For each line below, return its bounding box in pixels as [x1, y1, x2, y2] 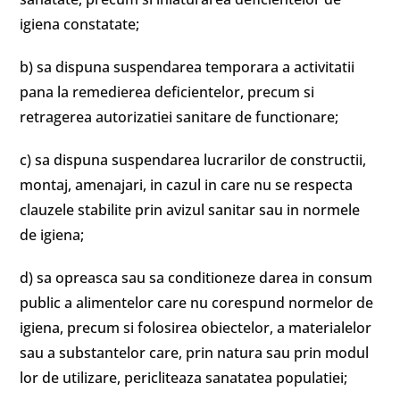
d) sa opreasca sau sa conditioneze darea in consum [20, 268, 373, 287]
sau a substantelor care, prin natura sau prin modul [20, 343, 370, 362]
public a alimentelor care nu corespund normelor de [20, 293, 374, 312]
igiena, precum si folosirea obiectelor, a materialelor [20, 318, 372, 337]
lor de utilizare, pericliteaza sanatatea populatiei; [20, 368, 348, 387]
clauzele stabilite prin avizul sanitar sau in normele [20, 200, 361, 220]
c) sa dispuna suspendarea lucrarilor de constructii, [20, 150, 367, 170]
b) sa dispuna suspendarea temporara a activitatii [20, 57, 355, 77]
